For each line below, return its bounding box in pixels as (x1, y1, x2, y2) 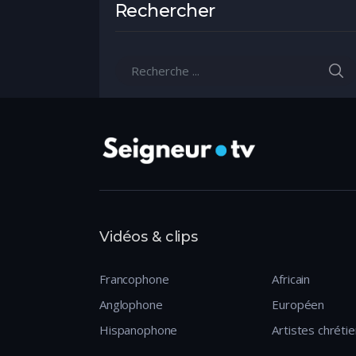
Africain (272, 270, 311, 287)
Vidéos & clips (99, 227, 198, 246)
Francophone (99, 270, 169, 287)
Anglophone (99, 296, 163, 312)
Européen (272, 296, 325, 312)
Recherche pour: (114, 71, 202, 87)
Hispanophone (99, 321, 178, 338)
